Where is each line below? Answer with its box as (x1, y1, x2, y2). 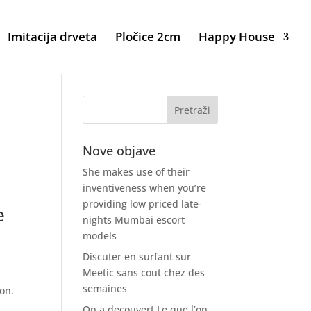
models (83, 229, 117, 242)
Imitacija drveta (8, 28, 97, 44)
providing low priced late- (83, 197, 203, 210)
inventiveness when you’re (83, 181, 207, 194)
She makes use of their (83, 165, 190, 178)
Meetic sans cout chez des (83, 266, 205, 279)
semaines (83, 282, 128, 295)
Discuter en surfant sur (83, 250, 192, 263)
